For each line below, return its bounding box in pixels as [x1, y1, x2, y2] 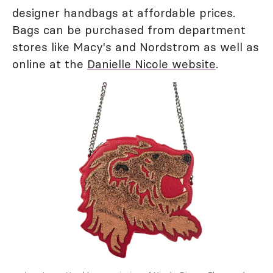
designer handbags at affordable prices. [12, 5, 235, 20]
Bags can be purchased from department [12, 23, 246, 37]
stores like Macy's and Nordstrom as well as [12, 40, 259, 54]
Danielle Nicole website [87, 57, 216, 71]
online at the [12, 57, 87, 71]
